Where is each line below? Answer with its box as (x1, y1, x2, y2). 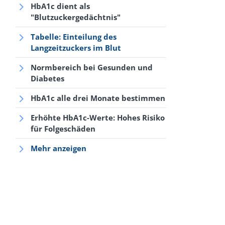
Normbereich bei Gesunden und (31, 62, 153, 72)
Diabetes (31, 73, 64, 83)
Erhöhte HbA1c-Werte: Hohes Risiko (31, 113, 165, 123)
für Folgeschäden (31, 124, 95, 134)
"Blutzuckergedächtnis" (31, 12, 121, 22)
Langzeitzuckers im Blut (31, 43, 121, 53)
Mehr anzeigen (31, 143, 86, 153)
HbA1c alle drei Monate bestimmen (31, 93, 165, 103)
